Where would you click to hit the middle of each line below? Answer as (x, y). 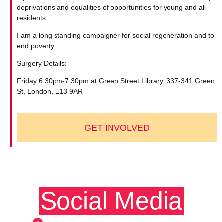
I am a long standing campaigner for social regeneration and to (115, 35)
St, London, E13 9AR (50, 91)
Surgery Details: (42, 63)
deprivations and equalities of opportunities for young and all (111, 7)
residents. (32, 18)
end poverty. (36, 46)
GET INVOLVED (117, 128)
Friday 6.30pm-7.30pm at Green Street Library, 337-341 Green (116, 81)
